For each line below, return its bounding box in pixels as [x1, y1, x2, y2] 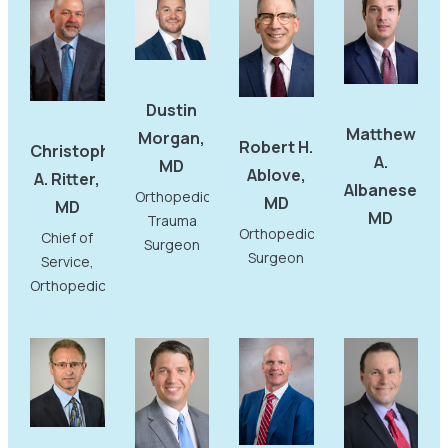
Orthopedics [30, 275, 114, 295]
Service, [40, 251, 94, 271]
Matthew [345, 122, 416, 145]
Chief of [41, 227, 94, 247]
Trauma [146, 210, 197, 230]
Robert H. [239, 136, 314, 159]
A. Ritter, [34, 167, 101, 190]
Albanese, [343, 178, 422, 201]
